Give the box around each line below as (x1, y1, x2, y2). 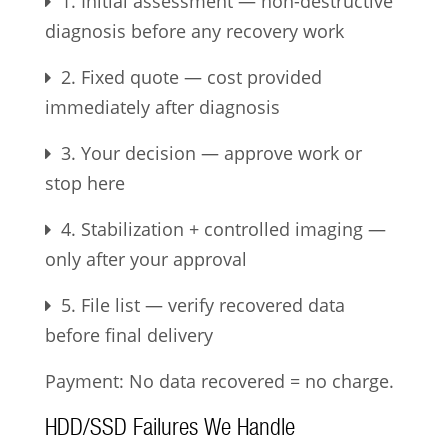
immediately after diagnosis (44, 94, 280, 119)
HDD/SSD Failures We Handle (44, 413, 295, 441)
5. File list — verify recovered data (50, 292, 345, 317)
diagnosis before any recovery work (44, 18, 344, 43)
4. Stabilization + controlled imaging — (50, 216, 386, 241)
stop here (44, 170, 125, 195)
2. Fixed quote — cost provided (50, 64, 322, 89)
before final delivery (44, 322, 213, 347)
